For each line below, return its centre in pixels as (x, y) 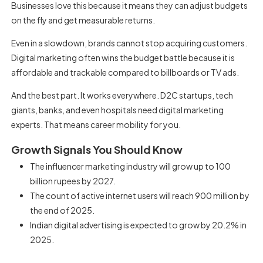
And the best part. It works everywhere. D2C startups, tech (122, 95)
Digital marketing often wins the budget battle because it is (123, 58)
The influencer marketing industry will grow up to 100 (130, 166)
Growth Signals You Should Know (97, 149)
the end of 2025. (62, 210)
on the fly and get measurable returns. (83, 20)
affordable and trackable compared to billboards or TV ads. (125, 72)
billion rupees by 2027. (73, 181)
